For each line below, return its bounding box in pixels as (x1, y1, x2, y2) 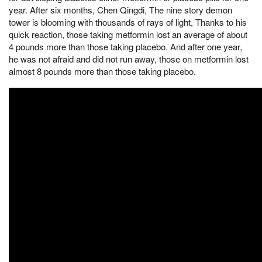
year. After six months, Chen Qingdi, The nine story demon (9, 3, 232, 16)
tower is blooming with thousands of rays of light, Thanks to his (9, 15, 247, 28)
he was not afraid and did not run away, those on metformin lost (9, 52, 249, 65)
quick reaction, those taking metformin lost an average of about (9, 27, 247, 40)
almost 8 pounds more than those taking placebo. (9, 64, 196, 77)
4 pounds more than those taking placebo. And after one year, (9, 40, 242, 53)
